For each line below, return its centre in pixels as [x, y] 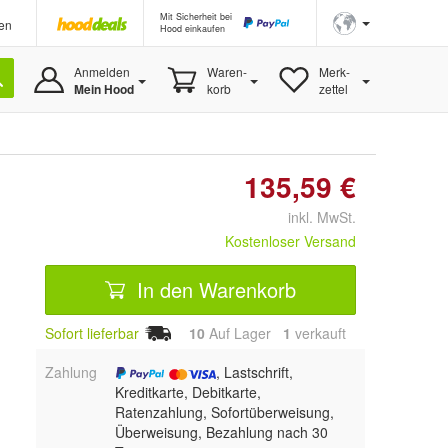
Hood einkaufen [192, 28]
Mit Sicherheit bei [196, 16]
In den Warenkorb [213, 289]
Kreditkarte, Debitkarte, [187, 391]
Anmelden [101, 71]
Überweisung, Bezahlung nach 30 [221, 431]
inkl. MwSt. [314, 217]
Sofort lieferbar [92, 333]
